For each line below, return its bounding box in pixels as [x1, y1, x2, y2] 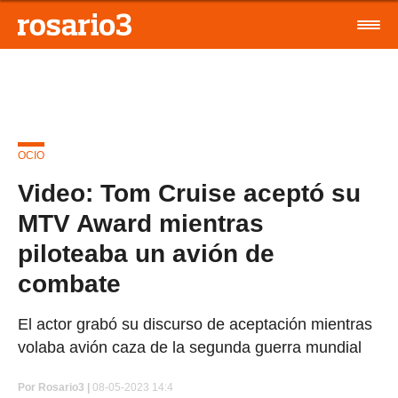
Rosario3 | [38, 381, 90, 394]
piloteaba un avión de [18, 240, 275, 267]
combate [18, 270, 121, 298]
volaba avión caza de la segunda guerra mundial [18, 338, 362, 356]
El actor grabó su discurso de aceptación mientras [18, 315, 372, 333]
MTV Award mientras [18, 210, 264, 237]
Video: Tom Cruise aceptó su [18, 179, 361, 207]
